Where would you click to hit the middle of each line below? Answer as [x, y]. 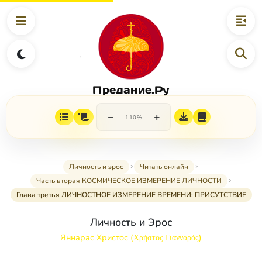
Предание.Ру [131, 89]
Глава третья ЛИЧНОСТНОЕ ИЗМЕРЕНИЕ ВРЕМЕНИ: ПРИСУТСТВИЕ [131, 195]
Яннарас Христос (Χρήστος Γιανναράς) [131, 238]
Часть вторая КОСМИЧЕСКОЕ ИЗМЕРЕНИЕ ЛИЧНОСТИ [129, 181]
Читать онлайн [164, 167]
